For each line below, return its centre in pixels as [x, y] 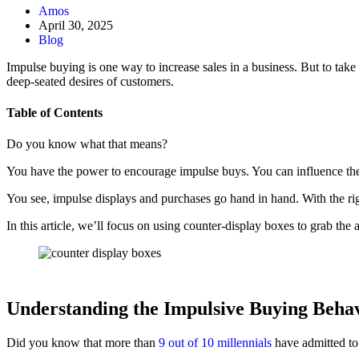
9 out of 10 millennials [215, 343]
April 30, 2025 [76, 25]
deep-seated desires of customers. [90, 81]
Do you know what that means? [87, 144]
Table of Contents [54, 113]
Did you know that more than [83, 343]
